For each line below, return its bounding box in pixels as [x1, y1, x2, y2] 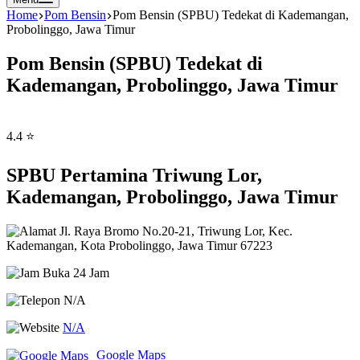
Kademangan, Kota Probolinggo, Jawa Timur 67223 [6, 238, 272, 252]
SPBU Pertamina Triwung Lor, [6, 164, 262, 186]
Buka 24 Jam [39, 265, 109, 280]
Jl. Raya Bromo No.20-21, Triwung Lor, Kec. [56, 223, 292, 238]
